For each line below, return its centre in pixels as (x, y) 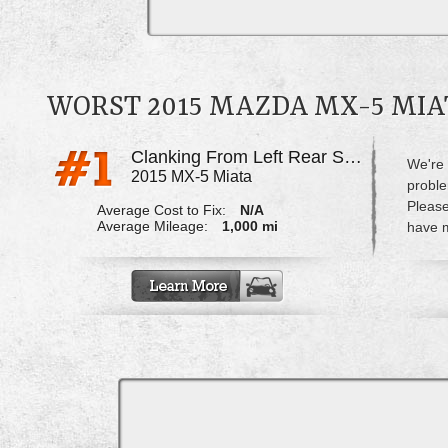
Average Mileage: (152, 226)
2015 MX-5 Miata (191, 176)
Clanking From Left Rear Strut (352, 156)
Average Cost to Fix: (161, 210)
